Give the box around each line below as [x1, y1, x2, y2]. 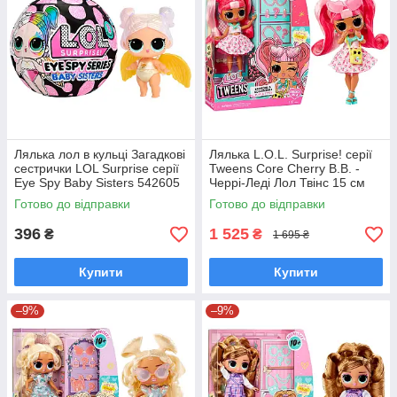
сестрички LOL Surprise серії [14, 161, 179, 175]
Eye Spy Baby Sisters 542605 [14, 175, 180, 190]
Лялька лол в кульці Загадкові [14, 147, 185, 161]
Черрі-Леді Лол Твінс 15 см [209, 175, 365, 190]
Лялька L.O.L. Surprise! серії [209, 147, 372, 161]
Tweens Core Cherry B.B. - [209, 161, 360, 175]
